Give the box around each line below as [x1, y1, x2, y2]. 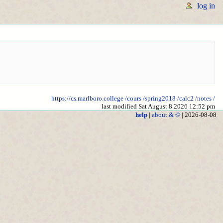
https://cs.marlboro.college [51, 95, 123, 103]
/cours [125, 95, 141, 103]
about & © [151, 111, 180, 119]
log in [197, 1, 215, 10]
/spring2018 [143, 95, 176, 103]
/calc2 [177, 95, 194, 103]
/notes [195, 95, 212, 103]
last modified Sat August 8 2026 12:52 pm [102, 103, 215, 111]
